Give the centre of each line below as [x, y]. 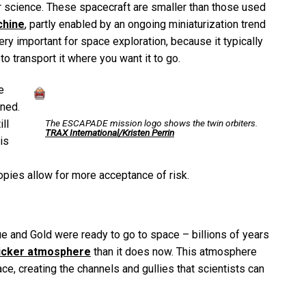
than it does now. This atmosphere [174, 251]
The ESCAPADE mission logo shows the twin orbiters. [151, 123]
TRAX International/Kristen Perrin [110, 132]
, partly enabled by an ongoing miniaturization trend [145, 24]
